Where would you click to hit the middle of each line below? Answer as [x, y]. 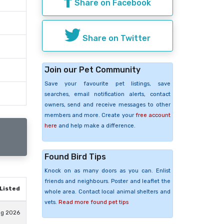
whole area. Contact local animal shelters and [107, 191]
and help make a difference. [96, 125]
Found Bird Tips [75, 156]
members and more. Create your [90, 115]
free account [153, 115]
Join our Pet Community [92, 69]
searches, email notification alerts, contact [107, 94]
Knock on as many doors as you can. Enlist [107, 170]
